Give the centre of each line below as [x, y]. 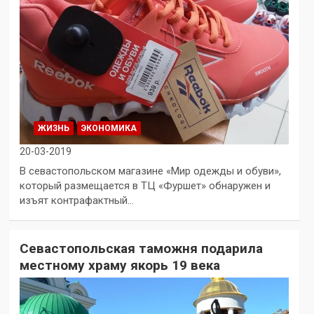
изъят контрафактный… [76, 200]
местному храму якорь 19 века [120, 265]
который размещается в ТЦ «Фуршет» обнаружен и [145, 185]
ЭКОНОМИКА [109, 128]
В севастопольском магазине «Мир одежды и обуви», [150, 171]
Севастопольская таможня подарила [141, 248]
